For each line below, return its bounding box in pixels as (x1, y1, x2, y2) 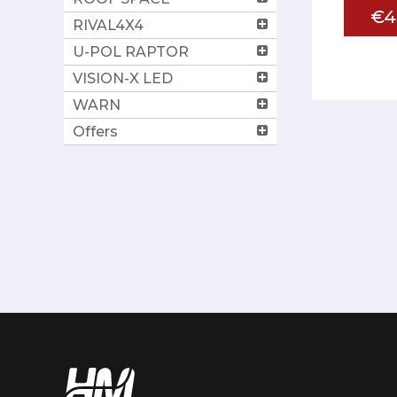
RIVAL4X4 (73, 16, 144, 34)
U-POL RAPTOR (73, 43, 189, 60)
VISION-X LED (73, 69, 173, 87)
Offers (73, 122, 118, 140)
